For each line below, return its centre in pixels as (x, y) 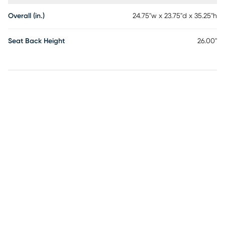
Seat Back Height (36, 41)
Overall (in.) (26, 16)
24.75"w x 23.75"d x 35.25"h (175, 16)
